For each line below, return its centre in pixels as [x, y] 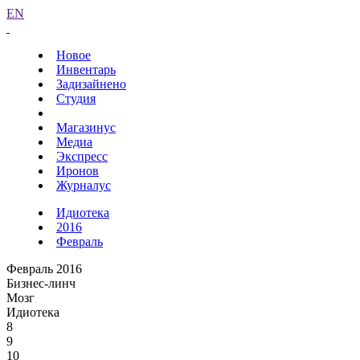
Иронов [78, 171]
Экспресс [82, 156]
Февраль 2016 [44, 269]
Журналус [84, 185]
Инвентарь [86, 70]
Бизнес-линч [41, 283]
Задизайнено [91, 84]
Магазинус [86, 127]
